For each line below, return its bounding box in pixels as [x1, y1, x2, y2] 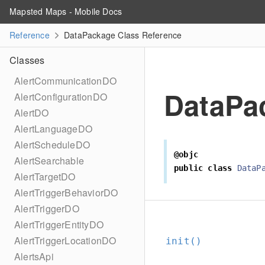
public [174, 163, 203, 173]
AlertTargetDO [14, 170, 76, 183]
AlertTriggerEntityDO [14, 218, 104, 231]
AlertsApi [14, 250, 54, 263]
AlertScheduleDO [14, 138, 90, 151]
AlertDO [14, 106, 49, 119]
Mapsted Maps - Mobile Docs [9, 5, 122, 17]
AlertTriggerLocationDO [14, 234, 117, 247]
